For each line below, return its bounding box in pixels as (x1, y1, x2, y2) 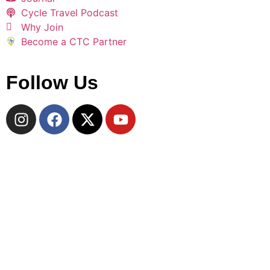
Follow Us (6, 72, 98, 94)
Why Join (21, 21, 63, 34)
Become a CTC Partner (21, 36, 127, 48)
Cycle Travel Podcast (21, 7, 118, 19)
